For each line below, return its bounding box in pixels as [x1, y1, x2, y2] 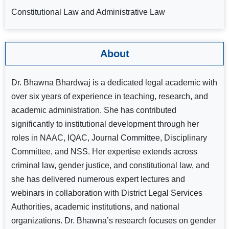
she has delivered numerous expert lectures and [11, 175, 185, 184]
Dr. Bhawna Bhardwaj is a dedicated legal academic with [11, 78, 217, 87]
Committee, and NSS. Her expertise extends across [11, 147, 197, 156]
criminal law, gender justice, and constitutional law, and [11, 161, 210, 170]
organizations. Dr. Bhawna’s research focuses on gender [11, 216, 216, 225]
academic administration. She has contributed [11, 106, 176, 114]
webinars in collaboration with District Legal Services [11, 189, 202, 197]
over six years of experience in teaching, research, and [11, 92, 208, 101]
